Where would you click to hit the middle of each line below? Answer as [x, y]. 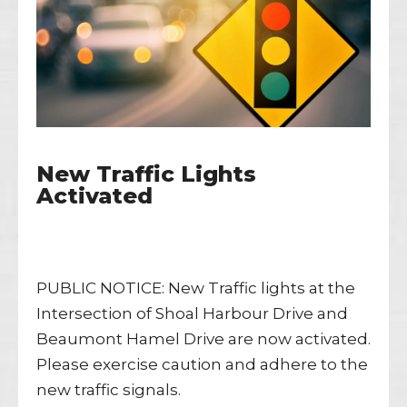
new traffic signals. [112, 389]
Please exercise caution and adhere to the [202, 364]
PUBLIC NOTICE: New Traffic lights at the [196, 288]
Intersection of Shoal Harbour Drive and [192, 313]
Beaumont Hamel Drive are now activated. [203, 338]
